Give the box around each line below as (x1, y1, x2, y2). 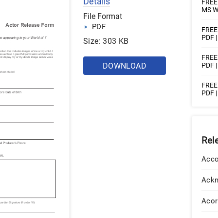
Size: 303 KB (83, 36, 129, 46)
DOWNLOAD (102, 61, 147, 71)
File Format (83, 12, 122, 21)
